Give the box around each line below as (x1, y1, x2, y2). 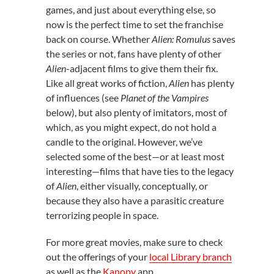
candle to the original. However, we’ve (45, 136, 202, 147)
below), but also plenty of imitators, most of (45, 106, 227, 118)
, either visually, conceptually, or (76, 180, 208, 191)
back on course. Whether (45, 33, 152, 45)
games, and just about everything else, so (45, 4, 216, 15)
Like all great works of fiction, (45, 77, 169, 89)
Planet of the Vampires (120, 92, 209, 103)
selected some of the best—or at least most (45, 150, 224, 162)
